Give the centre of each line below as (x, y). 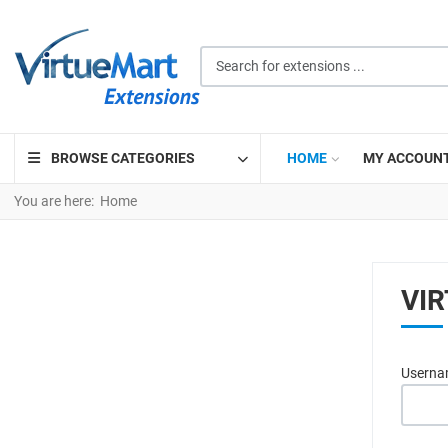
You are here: (57, 201)
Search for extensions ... (273, 54)
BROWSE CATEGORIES (122, 158)
